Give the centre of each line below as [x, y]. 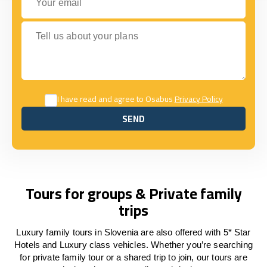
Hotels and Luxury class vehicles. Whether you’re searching [133, 245]
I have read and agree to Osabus [116, 99]
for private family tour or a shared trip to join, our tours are [133, 257]
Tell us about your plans [71, 27]
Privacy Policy [198, 99]
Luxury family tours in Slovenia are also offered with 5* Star [133, 232]
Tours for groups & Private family [133, 193]
